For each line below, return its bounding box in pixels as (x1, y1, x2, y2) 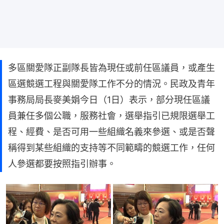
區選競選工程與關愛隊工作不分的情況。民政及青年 (8, 78, 215, 89)
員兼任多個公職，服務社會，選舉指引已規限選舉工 (8, 110, 215, 121)
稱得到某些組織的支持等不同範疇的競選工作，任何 (8, 142, 215, 153)
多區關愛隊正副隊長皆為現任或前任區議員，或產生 (8, 62, 215, 73)
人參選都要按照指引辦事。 (8, 158, 116, 169)
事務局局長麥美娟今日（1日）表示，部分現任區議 (8, 94, 210, 105)
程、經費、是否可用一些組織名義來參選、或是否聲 (8, 126, 215, 137)
